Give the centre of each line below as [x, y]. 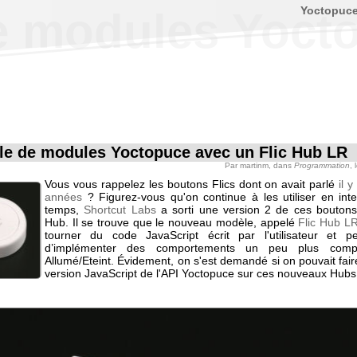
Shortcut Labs [120, 210]
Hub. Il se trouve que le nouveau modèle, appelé [172, 222]
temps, [65, 210]
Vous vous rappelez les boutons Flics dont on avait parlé [192, 184]
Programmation [322, 165]
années [63, 197]
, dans [281, 165]
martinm [254, 165]
